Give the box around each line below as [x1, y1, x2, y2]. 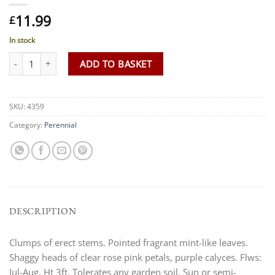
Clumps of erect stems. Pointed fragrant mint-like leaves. [9, 236, 248, 249]
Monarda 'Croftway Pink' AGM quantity [9, 52, 167, 64]
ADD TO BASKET [80, 57, 152, 70]
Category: [9, 119, 44, 130]
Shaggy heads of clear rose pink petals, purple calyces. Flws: [9, 251, 261, 264]
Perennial [44, 119, 77, 130]
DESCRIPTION [9, 204, 77, 217]
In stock [9, 34, 35, 45]
